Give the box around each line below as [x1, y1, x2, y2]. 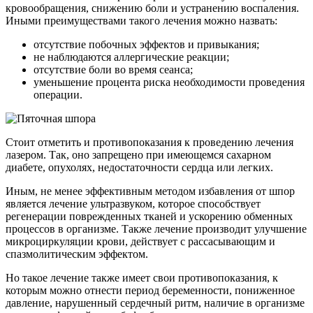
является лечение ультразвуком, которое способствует [6, 197, 261, 210]
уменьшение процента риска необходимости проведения [34, 75, 305, 88]
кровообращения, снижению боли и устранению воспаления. [6, 1, 299, 14]
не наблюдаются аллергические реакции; [34, 50, 229, 63]
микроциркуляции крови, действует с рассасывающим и [6, 235, 275, 247]
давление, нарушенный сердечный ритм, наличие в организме [6, 296, 305, 309]
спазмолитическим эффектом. [6, 247, 148, 260]
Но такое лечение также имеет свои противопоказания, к [6, 271, 278, 284]
